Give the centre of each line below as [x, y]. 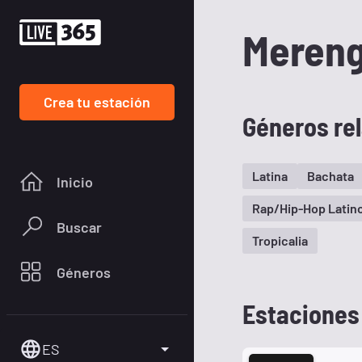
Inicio [75, 181]
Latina [270, 175]
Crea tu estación [97, 101]
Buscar [79, 227]
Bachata [330, 175]
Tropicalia [280, 240]
